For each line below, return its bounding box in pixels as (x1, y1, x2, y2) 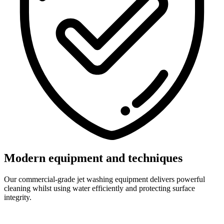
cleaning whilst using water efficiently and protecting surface (4, 184, 195, 193)
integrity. (4, 193, 31, 202)
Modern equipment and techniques (4, 151, 182, 165)
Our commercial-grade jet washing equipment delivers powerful (4, 175, 205, 184)
